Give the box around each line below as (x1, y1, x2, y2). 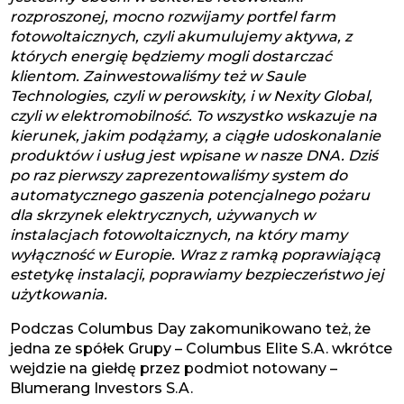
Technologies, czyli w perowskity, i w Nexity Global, (10, 87, 373, 105)
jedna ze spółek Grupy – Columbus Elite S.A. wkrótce (10, 340, 393, 357)
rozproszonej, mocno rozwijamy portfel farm (10, 8, 336, 25)
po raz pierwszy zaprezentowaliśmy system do (10, 167, 348, 184)
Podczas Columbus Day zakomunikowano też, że (10, 320, 372, 337)
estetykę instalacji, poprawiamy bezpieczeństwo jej (10, 266, 385, 283)
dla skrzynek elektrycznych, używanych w (10, 207, 316, 224)
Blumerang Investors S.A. (10, 380, 194, 397)
